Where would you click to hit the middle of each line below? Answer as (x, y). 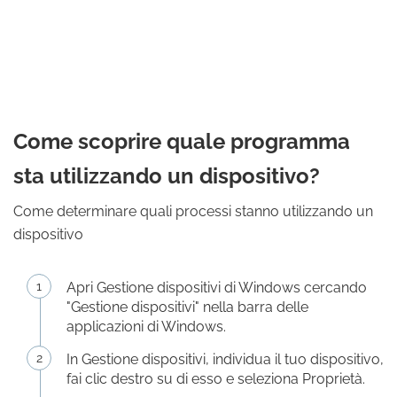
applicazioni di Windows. (146, 327)
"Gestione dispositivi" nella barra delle (187, 307)
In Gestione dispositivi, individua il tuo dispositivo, (225, 359)
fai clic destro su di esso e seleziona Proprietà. (216, 379)
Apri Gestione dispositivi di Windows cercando (217, 288)
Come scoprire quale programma (182, 141)
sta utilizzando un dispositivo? (167, 176)
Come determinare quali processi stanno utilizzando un (193, 211)
